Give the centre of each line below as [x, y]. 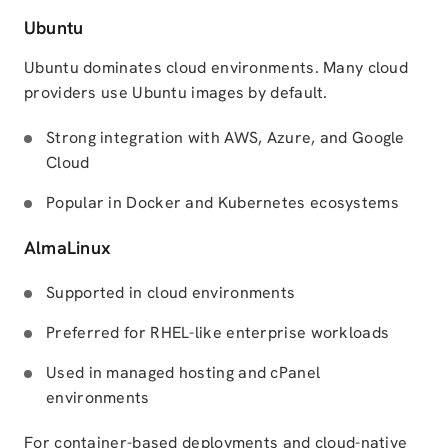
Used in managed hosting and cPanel [183, 372]
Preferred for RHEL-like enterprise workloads [218, 332]
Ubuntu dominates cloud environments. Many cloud [216, 67]
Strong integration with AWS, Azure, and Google [225, 137]
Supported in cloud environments [171, 292]
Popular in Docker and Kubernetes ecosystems [222, 202]
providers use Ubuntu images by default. [176, 92]
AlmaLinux [68, 247]
